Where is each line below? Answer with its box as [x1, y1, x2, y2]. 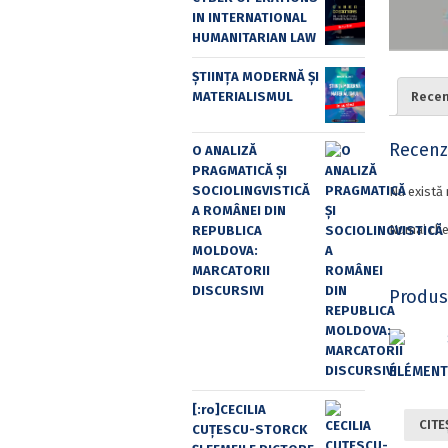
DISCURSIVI [192, 283, 264, 299]
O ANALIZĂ [192, 143, 257, 159]
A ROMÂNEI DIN [192, 203, 286, 219]
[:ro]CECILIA [192, 401, 266, 417]
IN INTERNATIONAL [192, 10, 307, 26]
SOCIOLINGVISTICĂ [192, 183, 310, 199]
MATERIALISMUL [192, 88, 293, 104]
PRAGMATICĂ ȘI [192, 163, 287, 179]
